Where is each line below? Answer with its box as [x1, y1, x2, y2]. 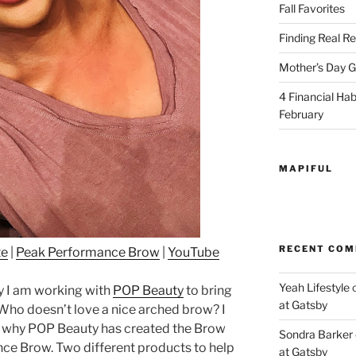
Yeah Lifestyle [278, 281, 350, 295]
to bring [184, 282, 232, 298]
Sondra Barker [278, 327, 353, 342]
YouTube [168, 244, 219, 260]
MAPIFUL [278, 163, 333, 175]
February [278, 107, 323, 122]
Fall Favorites [278, 2, 345, 16]
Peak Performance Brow [16, 244, 160, 260]
